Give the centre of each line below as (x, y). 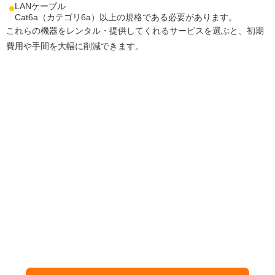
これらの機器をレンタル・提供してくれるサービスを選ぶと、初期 (135, 30)
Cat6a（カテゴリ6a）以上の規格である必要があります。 (126, 17)
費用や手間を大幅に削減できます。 (75, 46)
